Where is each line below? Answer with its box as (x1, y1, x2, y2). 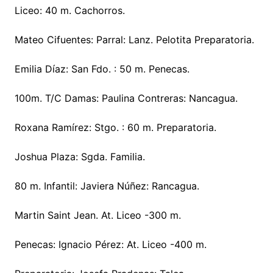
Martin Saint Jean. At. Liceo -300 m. (14, 209, 181, 222)
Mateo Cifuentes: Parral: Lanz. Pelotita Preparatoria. (14, 34, 254, 46)
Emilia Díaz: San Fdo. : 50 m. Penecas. (14, 63, 190, 76)
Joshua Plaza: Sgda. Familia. (14, 151, 145, 163)
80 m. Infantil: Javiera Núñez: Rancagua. (14, 180, 199, 193)
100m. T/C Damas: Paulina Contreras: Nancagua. (14, 92, 238, 105)
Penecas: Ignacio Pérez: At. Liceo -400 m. (14, 238, 207, 251)
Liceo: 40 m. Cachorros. (14, 4, 125, 17)
